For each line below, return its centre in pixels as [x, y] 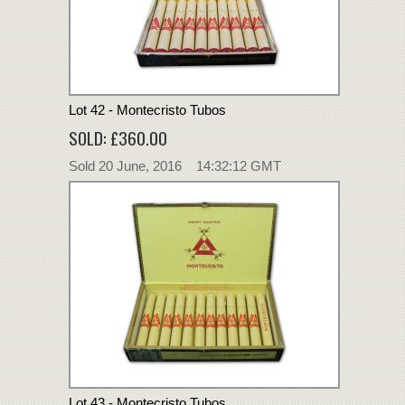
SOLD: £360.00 [118, 137]
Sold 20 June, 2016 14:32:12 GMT [175, 165]
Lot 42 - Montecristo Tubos [147, 109]
